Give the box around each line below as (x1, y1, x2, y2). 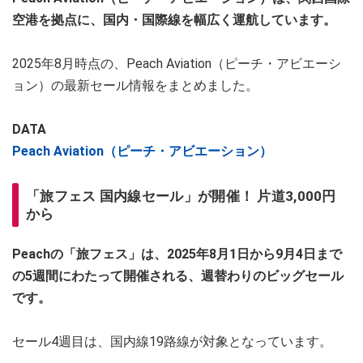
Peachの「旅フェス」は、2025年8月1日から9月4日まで (12, 246, 342, 263)
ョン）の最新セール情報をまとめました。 (12, 78, 258, 94)
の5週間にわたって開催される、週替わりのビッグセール (12, 268, 344, 284)
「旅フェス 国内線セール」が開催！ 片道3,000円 (26, 188, 336, 205)
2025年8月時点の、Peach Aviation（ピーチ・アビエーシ (12, 56, 341, 72)
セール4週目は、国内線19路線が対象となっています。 (12, 334, 332, 350)
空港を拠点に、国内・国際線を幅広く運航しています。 (12, 12, 336, 28)
